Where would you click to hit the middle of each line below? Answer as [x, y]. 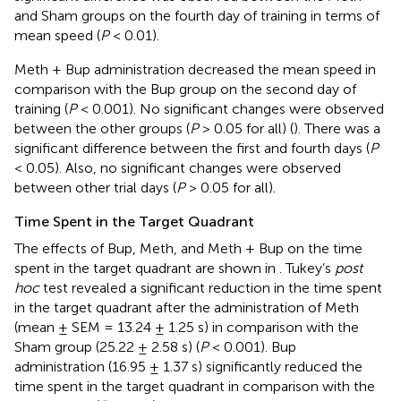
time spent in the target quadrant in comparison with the [195, 386]
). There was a [337, 128]
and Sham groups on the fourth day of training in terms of [197, 15]
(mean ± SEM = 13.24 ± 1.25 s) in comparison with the [187, 327]
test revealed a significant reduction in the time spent [211, 287]
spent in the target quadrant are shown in [147, 268]
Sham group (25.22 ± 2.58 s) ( [107, 346]
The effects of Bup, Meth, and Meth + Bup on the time [188, 248]
